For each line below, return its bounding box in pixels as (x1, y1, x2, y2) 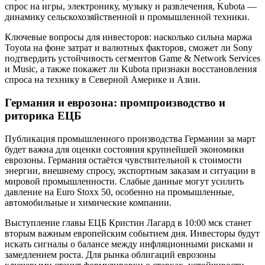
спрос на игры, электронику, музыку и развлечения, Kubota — (5, 1, 257, 12)
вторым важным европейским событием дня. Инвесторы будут (5, 228, 260, 238)
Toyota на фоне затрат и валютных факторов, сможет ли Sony (5, 43, 253, 53)
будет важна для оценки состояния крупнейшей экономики (5, 144, 244, 154)
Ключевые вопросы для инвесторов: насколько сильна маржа (5, 32, 252, 43)
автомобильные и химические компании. (5, 197, 172, 208)
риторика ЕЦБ (5, 109, 82, 122)
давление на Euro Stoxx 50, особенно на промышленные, (5, 186, 234, 197)
